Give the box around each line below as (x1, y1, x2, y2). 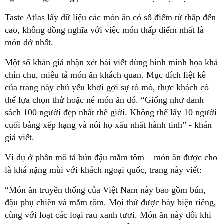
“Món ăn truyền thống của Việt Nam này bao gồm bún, (5, 184, 206, 195)
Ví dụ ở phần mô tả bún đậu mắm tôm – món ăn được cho (5, 152, 217, 162)
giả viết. (5, 132, 34, 142)
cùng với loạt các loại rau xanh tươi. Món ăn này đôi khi (5, 209, 211, 220)
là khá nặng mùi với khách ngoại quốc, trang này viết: (5, 164, 202, 175)
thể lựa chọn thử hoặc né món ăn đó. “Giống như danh (5, 94, 204, 105)
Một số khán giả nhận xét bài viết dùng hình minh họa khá (5, 57, 218, 67)
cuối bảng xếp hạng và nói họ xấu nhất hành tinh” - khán (5, 119, 212, 130)
